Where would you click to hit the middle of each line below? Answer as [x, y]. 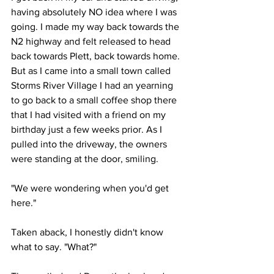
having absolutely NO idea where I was [95, 12]
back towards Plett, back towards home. [97, 56]
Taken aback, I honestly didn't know [88, 232]
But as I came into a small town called [92, 71]
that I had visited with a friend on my [90, 115]
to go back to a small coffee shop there [95, 100]
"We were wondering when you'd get [91, 188]
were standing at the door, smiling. [86, 159]
